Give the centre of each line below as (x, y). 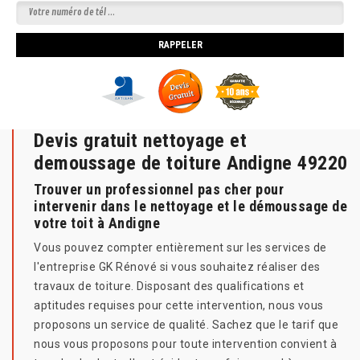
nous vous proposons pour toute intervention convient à (185, 344)
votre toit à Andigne (97, 223)
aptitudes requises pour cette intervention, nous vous (179, 306)
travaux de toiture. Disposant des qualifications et (169, 286)
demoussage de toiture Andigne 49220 (191, 164)
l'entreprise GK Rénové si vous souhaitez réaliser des (177, 267)
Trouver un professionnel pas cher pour (159, 190)
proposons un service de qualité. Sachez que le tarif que (186, 325)
